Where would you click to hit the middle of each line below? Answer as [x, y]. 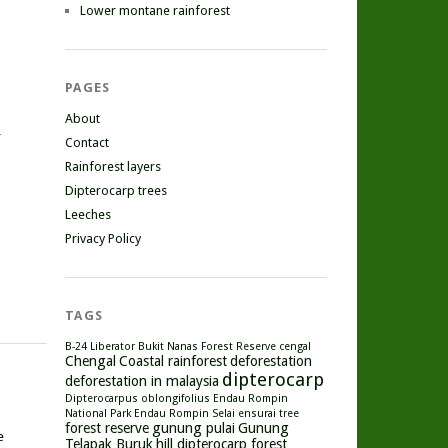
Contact [87, 142]
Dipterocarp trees [116, 190]
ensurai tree [268, 413]
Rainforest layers [113, 166]
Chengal [90, 361]
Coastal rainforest [173, 361]
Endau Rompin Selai [184, 413]
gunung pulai [193, 428]
